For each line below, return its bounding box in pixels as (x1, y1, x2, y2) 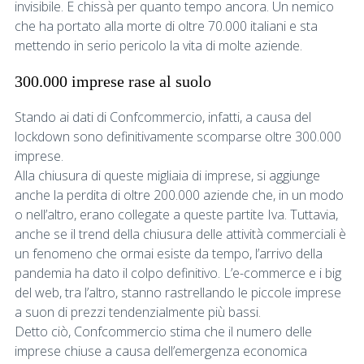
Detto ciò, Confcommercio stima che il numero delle (15, 322, 312, 340)
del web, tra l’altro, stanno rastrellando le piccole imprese (15, 283, 341, 301)
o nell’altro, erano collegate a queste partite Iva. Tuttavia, (15, 205, 338, 223)
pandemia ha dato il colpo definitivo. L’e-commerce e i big (15, 263, 341, 282)
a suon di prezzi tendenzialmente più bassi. (15, 302, 261, 321)
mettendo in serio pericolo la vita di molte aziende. (15, 36, 302, 54)
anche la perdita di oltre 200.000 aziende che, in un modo (15, 185, 344, 204)
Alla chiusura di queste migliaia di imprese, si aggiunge (15, 166, 320, 184)
